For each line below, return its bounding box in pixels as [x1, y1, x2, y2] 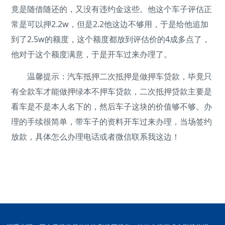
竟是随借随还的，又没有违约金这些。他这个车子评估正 [11, 3, 212, 15]
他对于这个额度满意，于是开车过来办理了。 [11, 48, 172, 60]
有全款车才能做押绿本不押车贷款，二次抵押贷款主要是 [11, 85, 212, 97]
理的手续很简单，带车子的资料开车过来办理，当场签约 [11, 116, 212, 127]
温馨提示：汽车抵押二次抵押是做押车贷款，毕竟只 [11, 70, 212, 82]
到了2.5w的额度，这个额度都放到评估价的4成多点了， [11, 33, 210, 45]
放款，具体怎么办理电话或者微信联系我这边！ [11, 131, 180, 142]
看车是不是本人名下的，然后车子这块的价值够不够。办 [11, 100, 212, 112]
